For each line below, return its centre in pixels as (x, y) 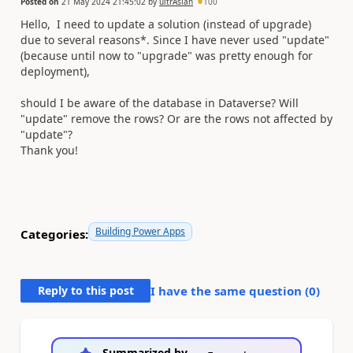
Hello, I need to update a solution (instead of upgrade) (166, 24)
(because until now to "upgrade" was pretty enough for (167, 55)
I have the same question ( (230, 290)
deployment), (55, 71)
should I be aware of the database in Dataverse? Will (160, 102)
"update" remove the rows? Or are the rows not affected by (176, 118)
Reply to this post (85, 290)
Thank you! (49, 150)
